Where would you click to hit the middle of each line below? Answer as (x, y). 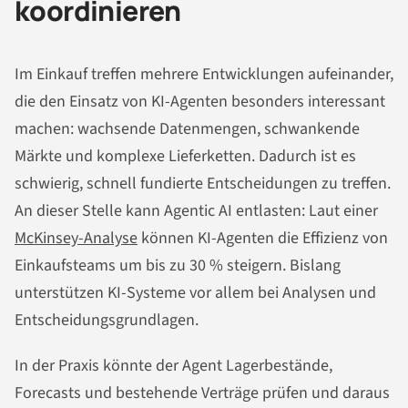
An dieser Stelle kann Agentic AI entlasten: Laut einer (196, 211)
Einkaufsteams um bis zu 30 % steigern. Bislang (178, 266)
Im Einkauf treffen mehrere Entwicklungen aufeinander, (204, 75)
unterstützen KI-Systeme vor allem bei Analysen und (195, 293)
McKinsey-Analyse (76, 239)
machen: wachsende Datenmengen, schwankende (187, 129)
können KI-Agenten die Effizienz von (263, 239)
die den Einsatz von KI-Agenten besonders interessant (200, 102)
